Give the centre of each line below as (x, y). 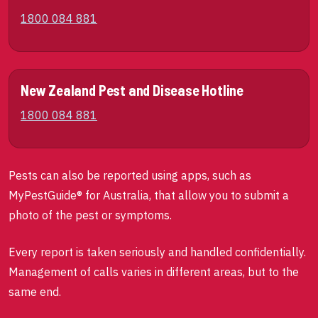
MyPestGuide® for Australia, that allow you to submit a (149, 195)
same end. (35, 292)
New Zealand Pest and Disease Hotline (132, 90)
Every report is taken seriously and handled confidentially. (157, 252)
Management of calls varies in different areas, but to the (154, 272)
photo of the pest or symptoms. (90, 215)
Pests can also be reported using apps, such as (130, 175)
